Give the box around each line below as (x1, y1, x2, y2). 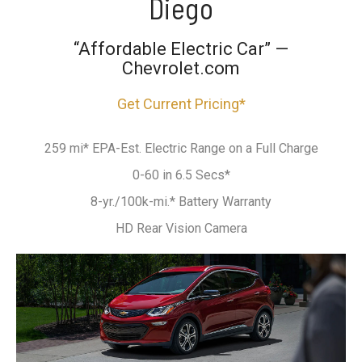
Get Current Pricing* (116, 95, 246, 112)
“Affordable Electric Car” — (74, 38, 288, 59)
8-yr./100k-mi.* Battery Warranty (90, 193, 271, 209)
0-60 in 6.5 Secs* (132, 166, 230, 183)
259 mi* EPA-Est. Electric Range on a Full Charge (44, 140, 318, 156)
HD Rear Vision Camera (115, 220, 247, 236)
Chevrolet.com (122, 57, 240, 78)
